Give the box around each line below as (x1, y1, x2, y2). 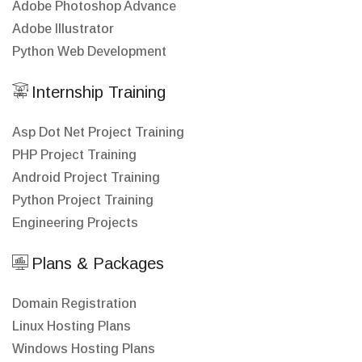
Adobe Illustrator (12, 22, 114, 36)
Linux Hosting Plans (12, 319, 131, 333)
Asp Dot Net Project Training (12, 125, 184, 139)
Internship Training (32, 83, 166, 101)
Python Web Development (12, 44, 166, 58)
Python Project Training (12, 193, 154, 207)
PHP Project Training (12, 148, 137, 162)
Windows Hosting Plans (12, 342, 155, 356)
